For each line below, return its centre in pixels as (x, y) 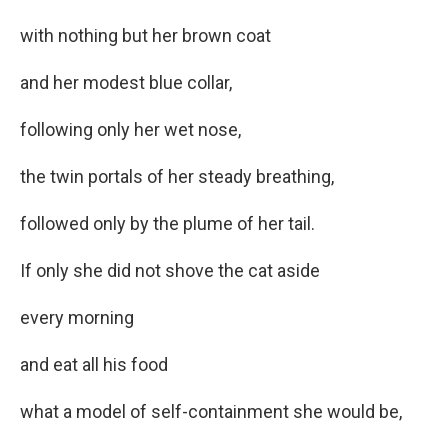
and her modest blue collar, (126, 83)
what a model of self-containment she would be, (211, 412)
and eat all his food (94, 365)
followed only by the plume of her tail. (167, 224)
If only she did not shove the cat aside (170, 271)
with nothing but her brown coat (145, 36)
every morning (77, 318)
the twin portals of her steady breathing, (177, 177)
